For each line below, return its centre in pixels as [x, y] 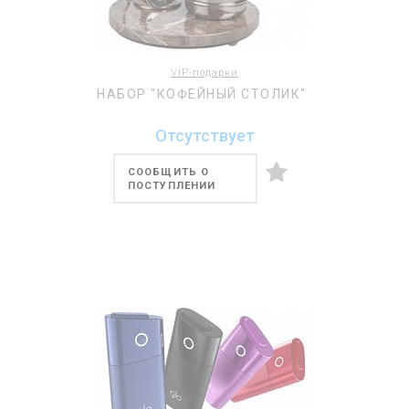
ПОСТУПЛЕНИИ [172, 186]
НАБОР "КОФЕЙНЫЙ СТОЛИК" [202, 94]
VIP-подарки [204, 73]
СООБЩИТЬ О [168, 172]
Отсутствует [204, 136]
